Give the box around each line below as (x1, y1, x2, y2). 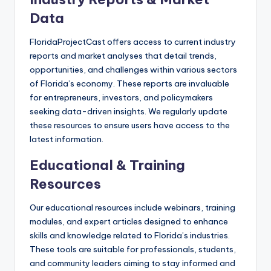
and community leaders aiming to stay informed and (30, 258, 235, 269)
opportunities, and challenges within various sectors (30, 64, 237, 76)
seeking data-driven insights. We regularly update (30, 106, 227, 117)
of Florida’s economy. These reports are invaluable (30, 78, 229, 90)
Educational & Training (30, 157, 185, 174)
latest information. (30, 134, 103, 145)
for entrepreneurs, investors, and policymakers (30, 92, 213, 103)
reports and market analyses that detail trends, (30, 50, 217, 62)
